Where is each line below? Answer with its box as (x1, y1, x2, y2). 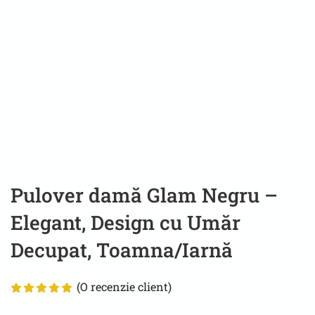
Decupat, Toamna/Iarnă (11, 236, 233, 263)
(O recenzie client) (77, 278, 172, 294)
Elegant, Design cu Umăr (11, 209, 240, 236)
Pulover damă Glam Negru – (11, 181, 278, 208)
